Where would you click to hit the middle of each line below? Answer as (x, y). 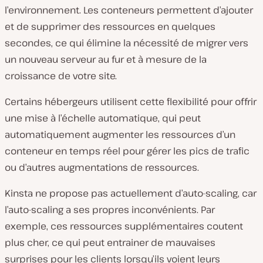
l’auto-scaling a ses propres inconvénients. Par (110, 209)
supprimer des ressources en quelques (122, 26)
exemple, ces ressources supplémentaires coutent (124, 226)
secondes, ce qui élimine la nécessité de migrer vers (127, 43)
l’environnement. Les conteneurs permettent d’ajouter (129, 10)
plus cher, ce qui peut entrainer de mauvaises (110, 242)
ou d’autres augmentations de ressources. (102, 167)
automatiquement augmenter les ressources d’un (120, 134)
